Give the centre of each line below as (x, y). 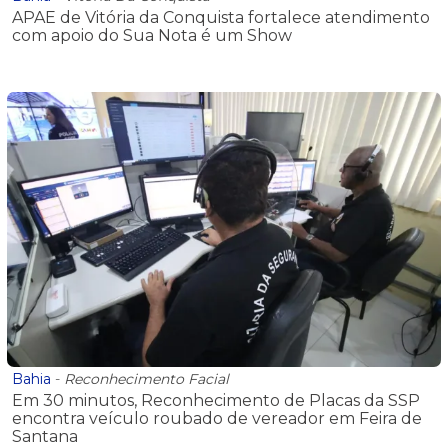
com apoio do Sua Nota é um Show (152, 36)
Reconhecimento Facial (146, 378)
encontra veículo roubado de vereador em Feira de (217, 418)
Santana (45, 436)
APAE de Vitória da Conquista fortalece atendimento (221, 18)
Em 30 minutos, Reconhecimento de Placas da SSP (216, 400)
